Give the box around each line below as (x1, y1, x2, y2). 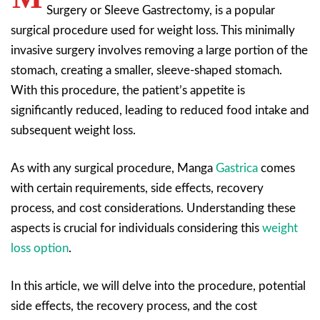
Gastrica (216, 161, 258, 174)
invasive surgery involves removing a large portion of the (11, 44, 308, 56)
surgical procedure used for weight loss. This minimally (11, 24, 295, 36)
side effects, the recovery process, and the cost (11, 299, 257, 312)
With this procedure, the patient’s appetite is (11, 84, 245, 96)
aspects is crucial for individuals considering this (11, 221, 262, 234)
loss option (11, 241, 69, 254)
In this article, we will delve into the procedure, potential (11, 279, 306, 292)
